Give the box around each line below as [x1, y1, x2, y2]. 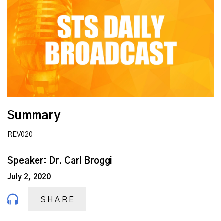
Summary [7, 110, 60, 122]
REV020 [7, 131, 33, 138]
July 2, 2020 [7, 173, 51, 181]
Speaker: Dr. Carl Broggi [7, 156, 112, 166]
